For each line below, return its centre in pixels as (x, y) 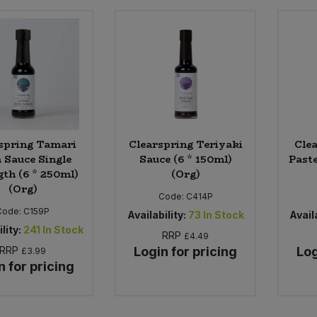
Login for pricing (186, 251)
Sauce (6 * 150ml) (185, 159)
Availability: (156, 214)
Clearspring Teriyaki (185, 144)
